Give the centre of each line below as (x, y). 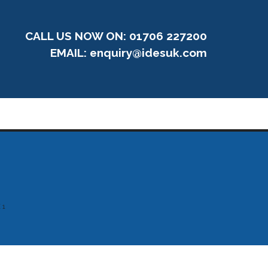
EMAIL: (70, 53)
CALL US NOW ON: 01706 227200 (116, 36)
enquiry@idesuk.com (148, 53)
